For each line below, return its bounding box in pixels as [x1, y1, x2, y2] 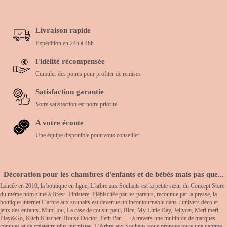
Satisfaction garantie [35, 87, 104, 96]
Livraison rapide [35, 26, 91, 35]
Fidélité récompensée [35, 56, 105, 65]
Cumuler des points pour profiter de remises [35, 70, 141, 78]
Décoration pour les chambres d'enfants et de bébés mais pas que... [3, 170, 224, 178]
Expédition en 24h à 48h [35, 40, 94, 47]
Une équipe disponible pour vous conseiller [35, 132, 139, 139]
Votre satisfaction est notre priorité [35, 101, 117, 108]
